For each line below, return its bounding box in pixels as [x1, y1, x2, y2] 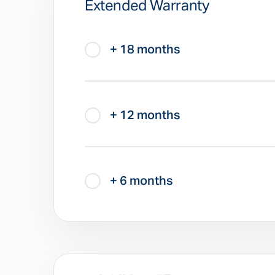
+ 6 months [110, 175, 173, 187]
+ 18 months [110, 44, 180, 56]
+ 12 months [110, 109, 180, 122]
